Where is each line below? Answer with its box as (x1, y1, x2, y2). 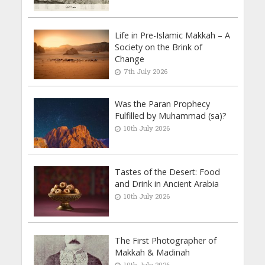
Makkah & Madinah (115, 247, 190, 258)
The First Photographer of (115, 235, 217, 247)
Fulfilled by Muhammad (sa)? (115, 109, 227, 121)
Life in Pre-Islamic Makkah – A (115, 29, 231, 41)
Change (115, 53, 145, 64)
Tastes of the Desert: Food (115, 166, 221, 178)
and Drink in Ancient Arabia (115, 178, 219, 190)
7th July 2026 (124, 66, 168, 76)
